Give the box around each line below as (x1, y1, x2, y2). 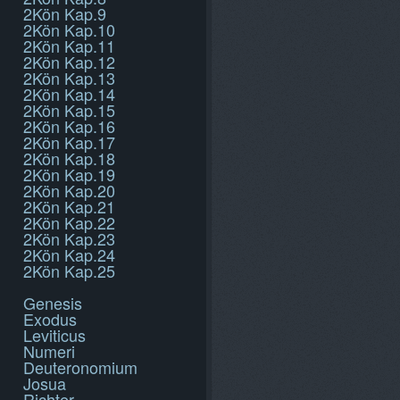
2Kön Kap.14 (23, 82, 115, 105)
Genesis (23, 291, 82, 314)
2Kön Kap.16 (23, 114, 115, 137)
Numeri (23, 339, 75, 362)
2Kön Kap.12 (23, 50, 115, 73)
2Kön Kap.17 (23, 130, 115, 154)
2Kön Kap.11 (23, 34, 115, 57)
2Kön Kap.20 (23, 179, 115, 202)
